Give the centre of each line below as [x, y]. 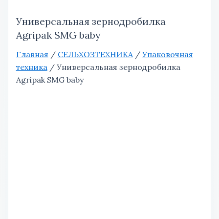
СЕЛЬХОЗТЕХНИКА [95, 55]
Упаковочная [167, 55]
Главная [32, 55]
